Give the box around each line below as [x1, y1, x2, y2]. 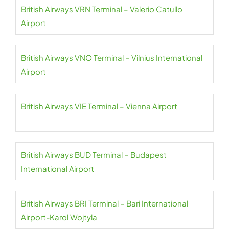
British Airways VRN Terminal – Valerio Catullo [21, 4, 182, 14]
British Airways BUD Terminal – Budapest [21, 150, 167, 159]
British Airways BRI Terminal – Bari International [21, 198, 188, 208]
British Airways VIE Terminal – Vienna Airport [21, 101, 177, 111]
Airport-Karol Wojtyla [21, 212, 97, 222]
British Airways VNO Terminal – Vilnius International [21, 53, 202, 62]
